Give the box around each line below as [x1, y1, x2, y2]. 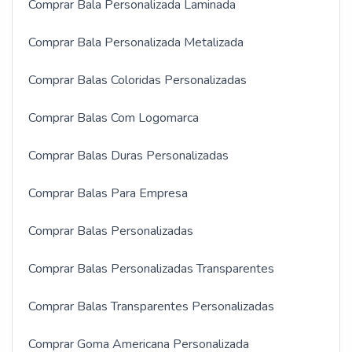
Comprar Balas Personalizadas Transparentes [28, 260, 274, 278]
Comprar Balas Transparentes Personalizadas [28, 298, 274, 316]
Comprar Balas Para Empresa [28, 185, 188, 203]
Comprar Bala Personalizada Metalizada [28, 34, 244, 52]
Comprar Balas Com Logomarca [28, 109, 199, 127]
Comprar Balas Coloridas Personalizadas [28, 71, 247, 90]
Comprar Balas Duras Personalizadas [28, 147, 229, 165]
